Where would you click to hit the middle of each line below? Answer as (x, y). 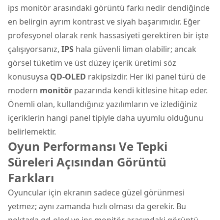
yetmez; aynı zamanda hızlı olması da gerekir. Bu (97, 206)
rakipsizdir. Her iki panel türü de (146, 76)
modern (24, 90)
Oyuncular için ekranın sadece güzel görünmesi (96, 192)
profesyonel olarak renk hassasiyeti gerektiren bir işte (108, 35)
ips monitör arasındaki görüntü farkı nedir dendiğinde (109, 8)
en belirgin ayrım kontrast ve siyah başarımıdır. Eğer (104, 21)
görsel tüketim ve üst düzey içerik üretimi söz (92, 63)
